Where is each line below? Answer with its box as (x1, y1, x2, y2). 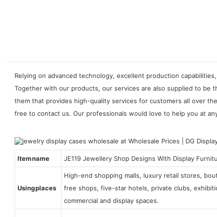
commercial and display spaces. (63, 196, 159, 204)
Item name (17, 154, 52, 162)
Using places (17, 184, 57, 192)
